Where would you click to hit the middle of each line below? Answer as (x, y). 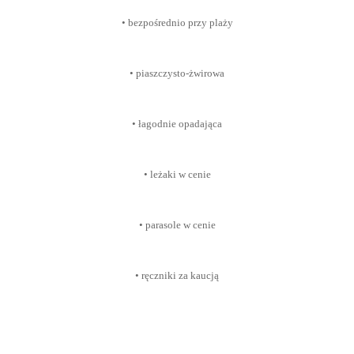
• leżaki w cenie (177, 174)
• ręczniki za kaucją (177, 275)
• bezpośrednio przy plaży (177, 23)
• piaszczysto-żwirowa (177, 73)
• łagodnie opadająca (177, 124)
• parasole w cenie (177, 225)
